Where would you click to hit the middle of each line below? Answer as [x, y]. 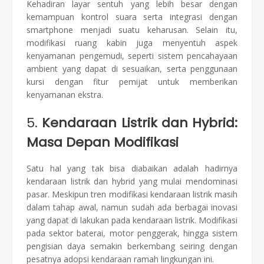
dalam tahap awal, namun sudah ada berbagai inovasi [132, 207]
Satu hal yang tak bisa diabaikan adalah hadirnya [132, 169]
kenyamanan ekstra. [65, 94]
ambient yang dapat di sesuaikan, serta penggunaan [132, 68]
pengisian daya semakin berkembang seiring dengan [132, 246]
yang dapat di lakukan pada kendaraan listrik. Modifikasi [132, 220]
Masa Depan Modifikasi [103, 142]
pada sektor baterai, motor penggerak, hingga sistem [132, 233]
